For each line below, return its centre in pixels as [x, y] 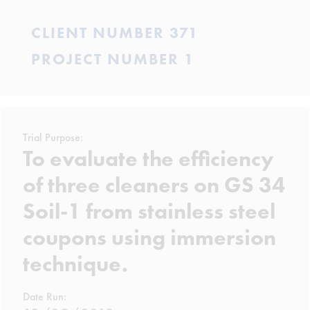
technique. [75, 264]
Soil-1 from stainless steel [149, 211]
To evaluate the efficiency [148, 159]
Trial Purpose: [53, 137]
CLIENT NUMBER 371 [115, 33]
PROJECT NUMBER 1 [113, 59]
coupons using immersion [149, 238]
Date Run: [45, 297]
